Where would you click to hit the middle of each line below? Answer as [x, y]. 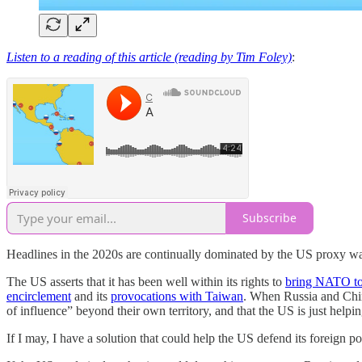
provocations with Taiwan [177, 296]
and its [91, 296]
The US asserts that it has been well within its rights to [146, 281]
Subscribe [269, 218]
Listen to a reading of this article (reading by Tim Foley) [149, 57]
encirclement [39, 296]
